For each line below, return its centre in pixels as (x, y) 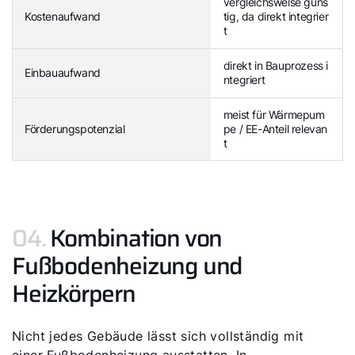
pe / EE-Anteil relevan (275, 129)
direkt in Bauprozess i (276, 65)
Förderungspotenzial (75, 129)
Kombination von (136, 238)
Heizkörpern (74, 294)
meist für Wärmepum (274, 115)
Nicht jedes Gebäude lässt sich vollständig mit (158, 336)
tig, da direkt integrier (276, 16)
